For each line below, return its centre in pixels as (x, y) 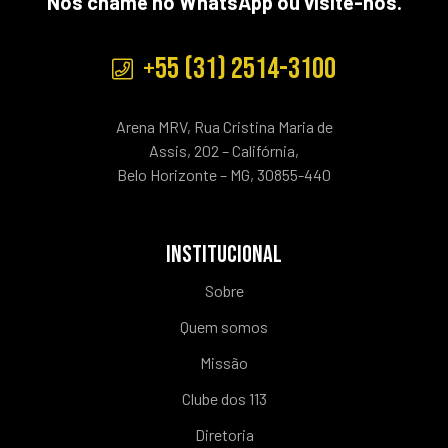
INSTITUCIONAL (224, 254)
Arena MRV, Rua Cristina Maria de (224, 126)
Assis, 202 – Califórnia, (224, 150)
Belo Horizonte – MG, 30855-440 (224, 174)
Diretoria (224, 434)
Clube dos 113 (224, 398)
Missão (224, 362)
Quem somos (224, 326)
